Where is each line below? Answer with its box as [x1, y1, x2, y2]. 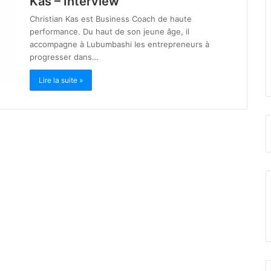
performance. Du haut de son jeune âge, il [30, 27, 189, 37]
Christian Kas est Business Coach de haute [30, 14, 192, 24]
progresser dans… [30, 52, 99, 62]
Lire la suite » [39, 76, 83, 85]
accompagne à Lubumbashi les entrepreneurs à [30, 39, 209, 50]
